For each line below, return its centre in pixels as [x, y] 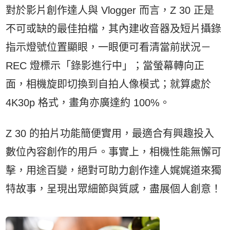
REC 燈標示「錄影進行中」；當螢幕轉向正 [105, 66]
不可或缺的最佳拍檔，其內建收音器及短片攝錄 [114, 29]
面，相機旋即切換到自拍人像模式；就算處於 [109, 84]
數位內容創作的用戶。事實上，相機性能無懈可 [114, 152]
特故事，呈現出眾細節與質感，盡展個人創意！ [114, 189]
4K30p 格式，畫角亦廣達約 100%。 [88, 103]
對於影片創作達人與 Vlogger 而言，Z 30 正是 [110, 10]
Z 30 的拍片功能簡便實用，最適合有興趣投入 [110, 133]
